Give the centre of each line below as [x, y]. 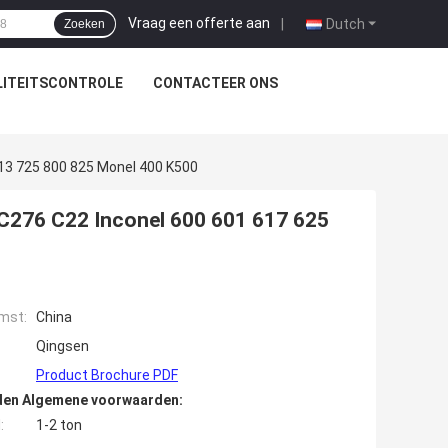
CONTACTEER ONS [215, 83]
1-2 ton [59, 425]
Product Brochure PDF [107, 375]
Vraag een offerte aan [199, 22]
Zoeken [84, 24]
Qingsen [62, 346]
